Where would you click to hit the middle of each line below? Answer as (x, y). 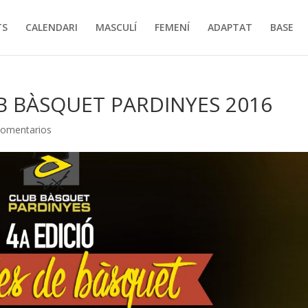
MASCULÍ (116, 27)
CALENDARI (51, 27)
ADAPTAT (230, 27)
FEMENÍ (172, 27)
